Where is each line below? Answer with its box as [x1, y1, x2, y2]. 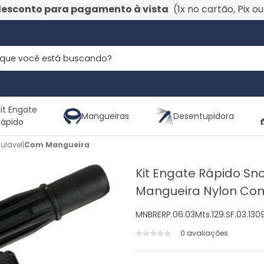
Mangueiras [81, 110, 129, 122]
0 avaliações [180, 228, 229, 238]
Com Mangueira [24, 140, 90, 150]
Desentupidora [173, 110, 234, 122]
